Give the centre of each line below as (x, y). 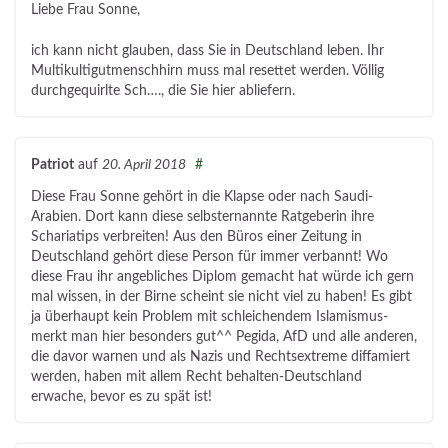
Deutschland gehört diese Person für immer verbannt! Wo (209, 257)
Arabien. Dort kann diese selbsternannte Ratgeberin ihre (202, 217)
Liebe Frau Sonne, (85, 10)
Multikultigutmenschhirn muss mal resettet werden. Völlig (207, 71)
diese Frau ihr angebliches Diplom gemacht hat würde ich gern (222, 277)
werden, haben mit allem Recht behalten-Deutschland (196, 377)
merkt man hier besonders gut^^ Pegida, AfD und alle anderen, (224, 337)
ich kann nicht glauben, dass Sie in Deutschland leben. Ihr (207, 51)
